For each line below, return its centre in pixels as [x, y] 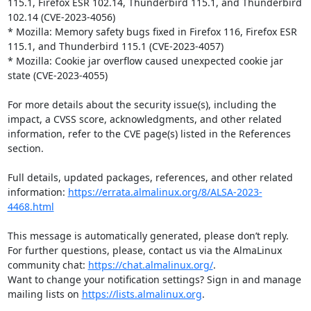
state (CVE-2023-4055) [57, 75]
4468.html [31, 206]
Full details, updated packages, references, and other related [150, 177]
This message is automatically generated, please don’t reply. [148, 235]
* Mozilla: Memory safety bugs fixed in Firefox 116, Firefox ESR [152, 31]
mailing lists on [44, 294]
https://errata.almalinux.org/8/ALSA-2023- [165, 192]
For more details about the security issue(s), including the [142, 104]
